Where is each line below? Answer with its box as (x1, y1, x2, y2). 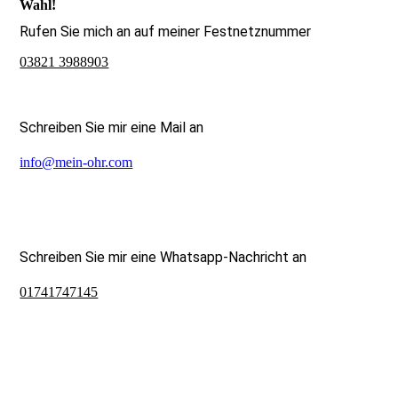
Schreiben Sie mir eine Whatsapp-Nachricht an (20, 249, 307, 267)
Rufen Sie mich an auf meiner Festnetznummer (20, 23, 312, 41)
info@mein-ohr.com (20, 155, 133, 171)
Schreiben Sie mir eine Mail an (20, 119, 204, 137)
